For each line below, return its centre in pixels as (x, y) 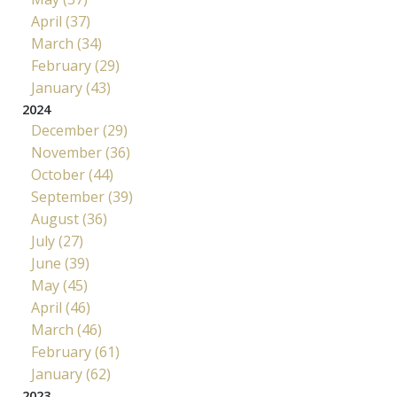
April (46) (61, 307)
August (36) (69, 218)
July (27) (57, 241)
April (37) (61, 21)
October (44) (72, 174)
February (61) (75, 351)
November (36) (81, 152)
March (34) (66, 43)
